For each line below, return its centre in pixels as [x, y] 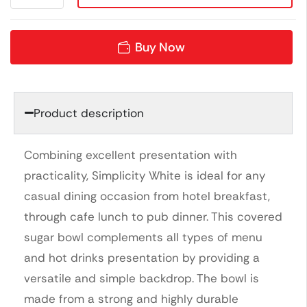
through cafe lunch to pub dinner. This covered [153, 216]
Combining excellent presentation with [131, 155]
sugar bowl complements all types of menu [143, 237]
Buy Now [160, 47]
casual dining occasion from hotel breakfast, [147, 196]
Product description [89, 113]
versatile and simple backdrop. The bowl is [142, 278]
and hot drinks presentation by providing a [142, 257]
